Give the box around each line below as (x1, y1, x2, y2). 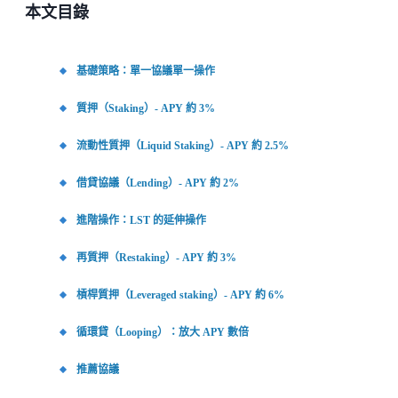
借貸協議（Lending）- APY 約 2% (76, 177, 239, 190)
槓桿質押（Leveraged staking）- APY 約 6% (76, 289, 284, 302)
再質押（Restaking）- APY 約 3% (76, 251, 236, 265)
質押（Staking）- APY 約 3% (76, 102, 215, 115)
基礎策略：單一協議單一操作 (76, 65, 215, 78)
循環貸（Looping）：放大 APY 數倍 (76, 326, 249, 339)
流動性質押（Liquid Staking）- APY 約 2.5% (76, 139, 289, 153)
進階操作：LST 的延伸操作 (76, 214, 206, 227)
